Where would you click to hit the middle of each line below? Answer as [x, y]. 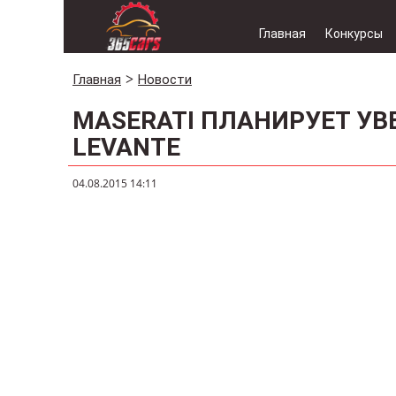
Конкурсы [354, 34]
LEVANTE [126, 147]
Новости [165, 80]
